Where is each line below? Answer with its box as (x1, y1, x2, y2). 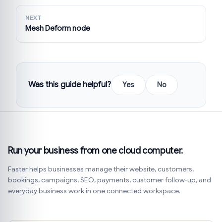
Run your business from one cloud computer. (8, 145, 183, 156)
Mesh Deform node (25, 23, 90, 33)
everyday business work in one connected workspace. (8, 186, 180, 195)
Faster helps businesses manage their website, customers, (8, 165, 194, 173)
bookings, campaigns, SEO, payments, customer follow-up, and (8, 175, 211, 184)
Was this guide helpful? (28, 79, 111, 90)
